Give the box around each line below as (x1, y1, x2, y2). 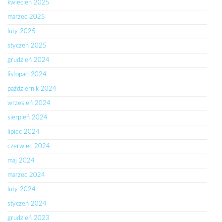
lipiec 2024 (7, 128, 40, 135)
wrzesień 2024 (7, 100, 51, 107)
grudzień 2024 (7, 56, 50, 63)
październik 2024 (7, 85, 56, 92)
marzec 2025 (7, 13, 45, 20)
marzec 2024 (7, 171, 45, 178)
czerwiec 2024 (7, 143, 50, 150)
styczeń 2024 (7, 200, 47, 207)
